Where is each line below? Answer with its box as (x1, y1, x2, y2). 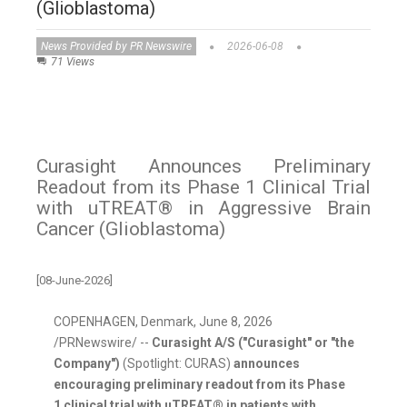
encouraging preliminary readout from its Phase (54, 377, 345, 392)
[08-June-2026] (36, 273, 113, 288)
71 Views (51, 55, 94, 69)
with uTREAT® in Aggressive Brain (36, 197, 371, 220)
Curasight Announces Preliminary (36, 155, 371, 178)
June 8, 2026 (199, 314, 273, 330)
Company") (54, 356, 120, 372)
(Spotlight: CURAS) (120, 356, 233, 372)
